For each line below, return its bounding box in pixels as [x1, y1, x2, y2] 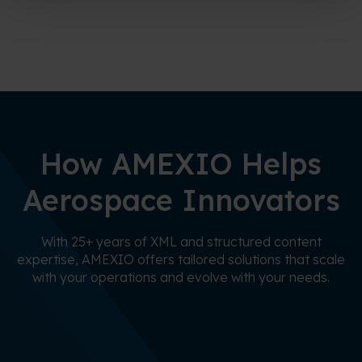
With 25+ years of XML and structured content [40, 234, 322, 250]
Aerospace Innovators [22, 182, 340, 219]
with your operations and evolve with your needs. [32, 269, 330, 286]
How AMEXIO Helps [40, 145, 322, 183]
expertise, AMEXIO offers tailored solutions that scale [17, 251, 345, 268]
